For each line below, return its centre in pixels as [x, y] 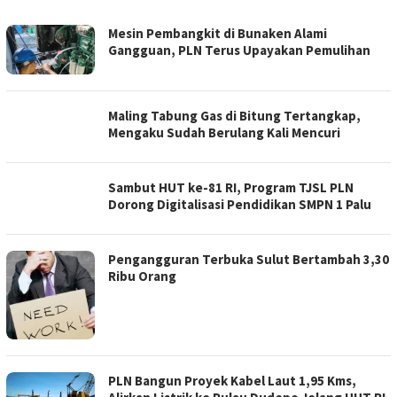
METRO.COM [45, 47]
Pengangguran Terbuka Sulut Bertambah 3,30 [249, 259]
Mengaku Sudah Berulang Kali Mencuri [224, 132]
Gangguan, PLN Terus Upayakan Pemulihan [239, 50]
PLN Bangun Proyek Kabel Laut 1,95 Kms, [232, 380]
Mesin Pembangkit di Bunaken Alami [218, 33]
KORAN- [31, 31]
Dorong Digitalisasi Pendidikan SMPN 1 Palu [240, 204]
